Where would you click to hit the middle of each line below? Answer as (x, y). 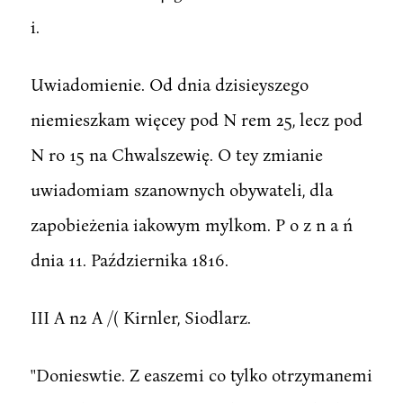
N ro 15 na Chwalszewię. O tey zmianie (176, 154)
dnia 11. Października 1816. (129, 259)
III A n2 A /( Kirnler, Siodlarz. (140, 317)
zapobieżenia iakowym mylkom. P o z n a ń (191, 224)
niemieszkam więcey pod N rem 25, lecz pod (196, 119)
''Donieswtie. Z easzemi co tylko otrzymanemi (201, 374)
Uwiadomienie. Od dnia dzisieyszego (169, 84)
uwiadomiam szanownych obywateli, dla (181, 189)
